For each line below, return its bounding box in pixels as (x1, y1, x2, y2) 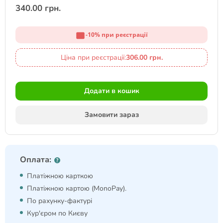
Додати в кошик (84, 86, 139, 96)
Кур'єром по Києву (27, 209, 88, 218)
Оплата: (20, 154, 51, 165)
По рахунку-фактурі (27, 196, 92, 206)
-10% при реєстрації (86, 30, 148, 39)
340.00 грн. (15, 2, 61, 14)
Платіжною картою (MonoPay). (27, 184, 126, 193)
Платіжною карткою (27, 171, 93, 181)
